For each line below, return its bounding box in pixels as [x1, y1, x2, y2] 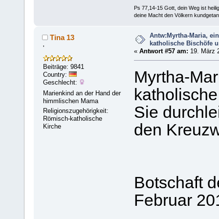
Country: [43, 71, 69, 79]
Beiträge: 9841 [43, 63, 85, 71]
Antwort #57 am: [139, 47, 188, 55]
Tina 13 [49, 33, 74, 42]
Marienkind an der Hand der [43, 89, 121, 97]
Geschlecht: [43, 79, 80, 87]
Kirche [43, 123, 62, 131]
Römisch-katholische [43, 115, 103, 123]
